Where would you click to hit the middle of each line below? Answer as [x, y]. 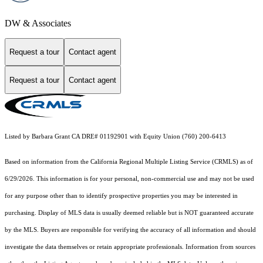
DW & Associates [38, 23]
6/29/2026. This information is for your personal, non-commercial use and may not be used [129, 178]
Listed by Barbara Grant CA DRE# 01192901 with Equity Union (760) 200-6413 [115, 136]
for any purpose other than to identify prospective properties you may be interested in [121, 195]
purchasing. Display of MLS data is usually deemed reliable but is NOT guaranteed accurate [129, 213]
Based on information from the [48, 161]
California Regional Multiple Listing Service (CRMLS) [164, 161]
